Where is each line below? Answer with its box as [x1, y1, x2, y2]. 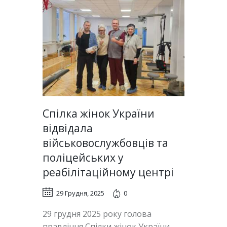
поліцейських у [43, 150, 124, 165]
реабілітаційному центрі [43, 165, 176, 179]
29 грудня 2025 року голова [43, 208, 152, 220]
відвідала [43, 121, 93, 135]
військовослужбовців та [43, 135, 168, 150]
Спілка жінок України [43, 106, 155, 121]
